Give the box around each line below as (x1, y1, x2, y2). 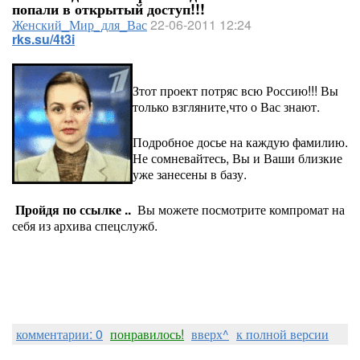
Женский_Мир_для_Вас (12, 15, 147, 34)
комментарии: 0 (16, 325, 103, 343)
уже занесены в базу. (133, 165, 247, 183)
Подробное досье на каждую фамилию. (133, 133, 348, 151)
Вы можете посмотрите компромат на (134, 200, 345, 219)
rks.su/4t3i (12, 30, 75, 48)
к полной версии (236, 325, 329, 343)
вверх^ (191, 325, 229, 343)
